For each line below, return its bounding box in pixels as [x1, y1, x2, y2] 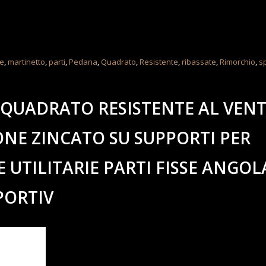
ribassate [182, 56, 217, 68]
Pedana [69, 56, 98, 68]
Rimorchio [220, 56, 256, 68]
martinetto [8, 56, 46, 68]
